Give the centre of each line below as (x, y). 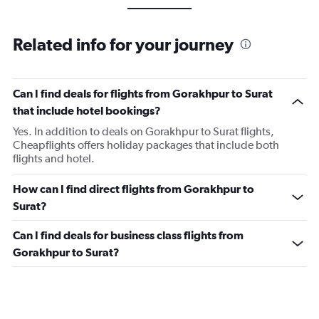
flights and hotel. (54, 158)
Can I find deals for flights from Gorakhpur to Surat (143, 93)
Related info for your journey (123, 44)
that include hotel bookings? (87, 110)
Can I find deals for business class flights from (128, 235)
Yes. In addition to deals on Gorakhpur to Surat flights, (143, 131)
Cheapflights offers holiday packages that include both (146, 145)
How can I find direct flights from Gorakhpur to (134, 189)
